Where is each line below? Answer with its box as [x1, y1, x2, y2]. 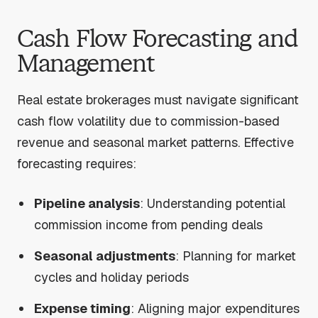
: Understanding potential [140, 194, 286, 212]
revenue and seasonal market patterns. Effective [17, 133, 294, 150]
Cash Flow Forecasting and [17, 24, 297, 54]
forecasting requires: [17, 155, 136, 172]
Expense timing [34, 300, 131, 317]
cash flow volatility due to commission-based [17, 112, 280, 129]
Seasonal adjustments [34, 247, 176, 264]
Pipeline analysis [34, 194, 141, 212]
